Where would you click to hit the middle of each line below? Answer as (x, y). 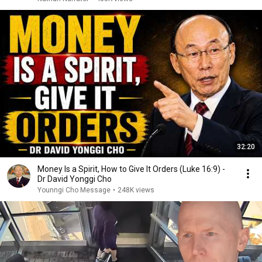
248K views (136, 190)
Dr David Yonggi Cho (75, 179)
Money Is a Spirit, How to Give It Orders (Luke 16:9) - (131, 169)
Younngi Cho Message (74, 190)
